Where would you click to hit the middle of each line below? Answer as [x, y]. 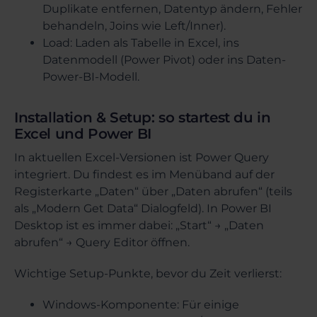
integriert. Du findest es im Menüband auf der [144, 174]
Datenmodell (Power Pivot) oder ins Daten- [164, 60]
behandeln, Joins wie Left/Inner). [134, 26]
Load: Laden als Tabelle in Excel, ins [141, 43]
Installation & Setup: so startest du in [143, 117]
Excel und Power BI [83, 134]
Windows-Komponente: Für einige [141, 305]
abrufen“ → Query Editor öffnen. [102, 242]
